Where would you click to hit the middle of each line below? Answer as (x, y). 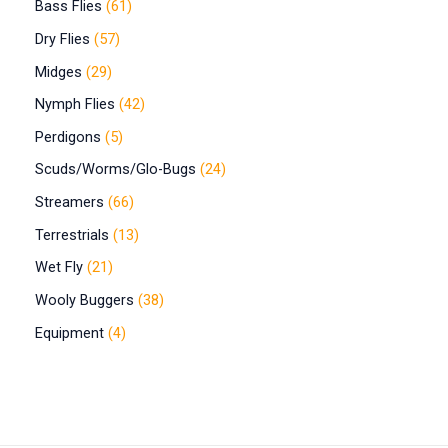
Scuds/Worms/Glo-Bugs (115, 169)
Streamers (69, 202)
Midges (58, 71)
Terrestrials (72, 234)
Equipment (69, 332)
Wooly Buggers (84, 300)
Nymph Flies (75, 104)
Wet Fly (59, 267)
